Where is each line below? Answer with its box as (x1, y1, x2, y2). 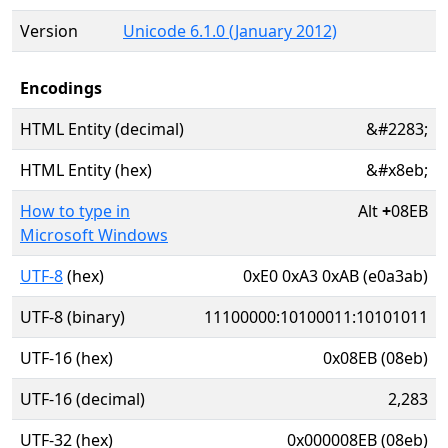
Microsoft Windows (20, 224, 168, 246)
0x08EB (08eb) (323, 347, 428, 369)
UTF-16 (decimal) (20, 388, 145, 410)
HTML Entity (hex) (20, 159, 152, 181)
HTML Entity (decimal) (20, 118, 184, 140)
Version (20, 20, 78, 42)
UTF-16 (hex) (20, 347, 113, 369)
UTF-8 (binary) (20, 306, 125, 328)
